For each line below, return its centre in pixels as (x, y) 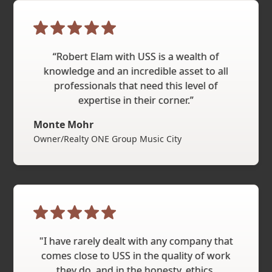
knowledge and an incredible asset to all (136, 71)
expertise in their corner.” (136, 100)
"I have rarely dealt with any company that (136, 241)
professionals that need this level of (136, 86)
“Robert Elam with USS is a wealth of (136, 57)
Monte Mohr (64, 125)
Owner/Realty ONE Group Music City (108, 139)
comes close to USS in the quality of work (136, 256)
